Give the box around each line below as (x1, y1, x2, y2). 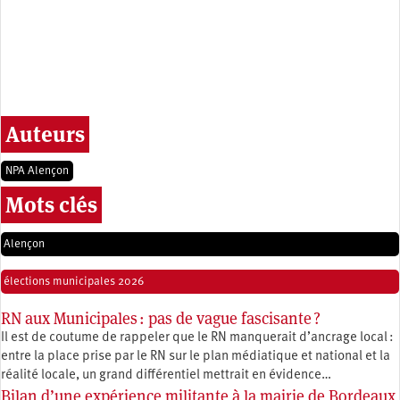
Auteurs (5, 120, 85, 148)
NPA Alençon (5, 164, 69, 177)
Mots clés (5, 190, 97, 219)
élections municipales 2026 (4, 275, 144, 287)
